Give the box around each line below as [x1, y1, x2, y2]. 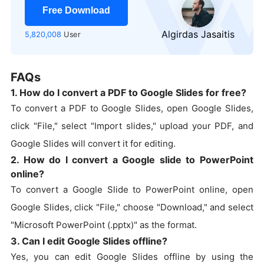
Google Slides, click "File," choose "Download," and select [11, 202, 253, 213]
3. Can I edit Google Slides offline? [11, 235, 167, 247]
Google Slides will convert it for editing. [11, 138, 176, 150]
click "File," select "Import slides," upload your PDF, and [11, 120, 253, 132]
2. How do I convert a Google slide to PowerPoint [11, 154, 253, 166]
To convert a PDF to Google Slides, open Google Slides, [11, 103, 253, 114]
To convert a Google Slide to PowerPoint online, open [11, 184, 253, 196]
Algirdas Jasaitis [161, 28, 235, 41]
